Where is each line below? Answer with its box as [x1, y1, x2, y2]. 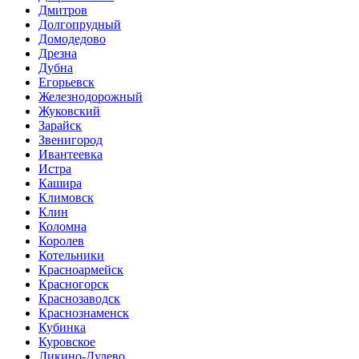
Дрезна [38, 46, 77, 60]
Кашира [38, 175, 82, 190]
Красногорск [38, 276, 109, 291]
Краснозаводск [38, 291, 120, 305]
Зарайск [38, 118, 82, 132]
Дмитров [38, 2, 87, 17]
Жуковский [38, 103, 100, 118]
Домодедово [38, 31, 106, 46]
